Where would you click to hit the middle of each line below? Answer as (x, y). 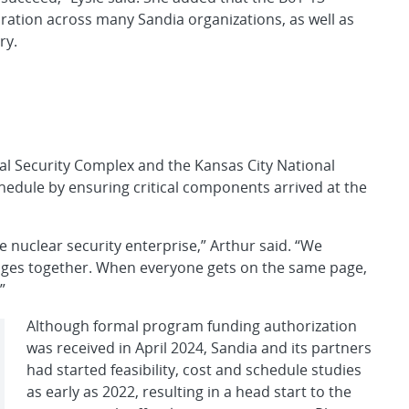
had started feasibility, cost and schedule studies (194, 369)
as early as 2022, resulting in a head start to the (189, 391)
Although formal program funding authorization (192, 325)
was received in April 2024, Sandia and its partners (199, 347)
